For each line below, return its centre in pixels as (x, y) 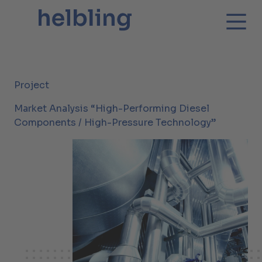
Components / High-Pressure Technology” (115, 123)
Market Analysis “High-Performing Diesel (112, 108)
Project (32, 85)
